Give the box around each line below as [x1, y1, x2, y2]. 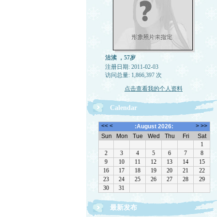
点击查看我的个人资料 [124, 85, 183, 92]
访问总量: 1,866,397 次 [105, 72, 162, 78]
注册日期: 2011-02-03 [105, 63, 158, 70]
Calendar [109, 104, 137, 111]
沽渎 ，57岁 [105, 54, 136, 61]
